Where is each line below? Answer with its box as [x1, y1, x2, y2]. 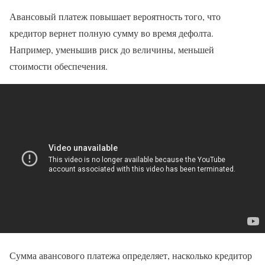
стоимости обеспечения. [9, 59, 108, 72]
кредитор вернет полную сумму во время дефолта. [9, 26, 214, 39]
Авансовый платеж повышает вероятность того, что [9, 9, 221, 22]
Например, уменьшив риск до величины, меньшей [9, 43, 214, 56]
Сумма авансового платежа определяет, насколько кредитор [9, 248, 252, 261]
